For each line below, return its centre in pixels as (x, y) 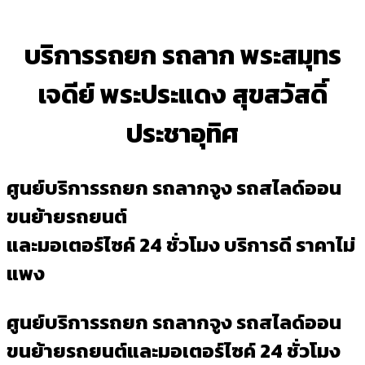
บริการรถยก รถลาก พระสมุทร (182, 56)
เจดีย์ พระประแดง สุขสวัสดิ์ (182, 95)
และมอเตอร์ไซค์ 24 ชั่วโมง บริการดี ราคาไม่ (181, 245)
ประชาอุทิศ (182, 134)
